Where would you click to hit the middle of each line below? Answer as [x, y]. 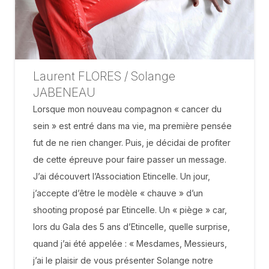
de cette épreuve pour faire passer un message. [130, 160]
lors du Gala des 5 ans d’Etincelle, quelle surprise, [131, 227]
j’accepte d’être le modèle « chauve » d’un [118, 193]
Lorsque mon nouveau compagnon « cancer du [127, 109]
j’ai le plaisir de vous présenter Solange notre [123, 261]
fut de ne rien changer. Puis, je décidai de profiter [132, 143]
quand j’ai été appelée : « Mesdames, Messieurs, [130, 244]
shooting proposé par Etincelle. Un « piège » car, [130, 210]
